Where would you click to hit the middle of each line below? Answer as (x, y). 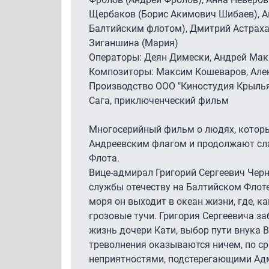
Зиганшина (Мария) (134, 43)
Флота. (104, 158)
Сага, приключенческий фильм (159, 100)
